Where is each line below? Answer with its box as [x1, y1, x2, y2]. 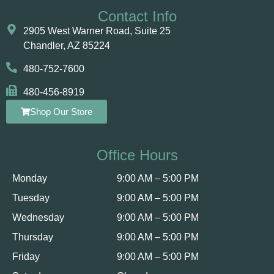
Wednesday [12, 212, 64, 223]
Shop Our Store [30, 106, 92, 117]
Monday [12, 172, 47, 183]
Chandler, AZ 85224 [23, 40, 110, 51]
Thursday [12, 231, 53, 242]
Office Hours [96, 146, 178, 163]
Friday [12, 251, 40, 262]
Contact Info [97, 7, 177, 24]
